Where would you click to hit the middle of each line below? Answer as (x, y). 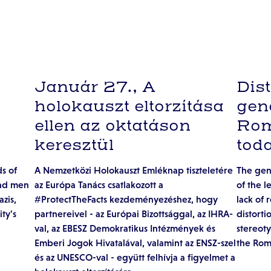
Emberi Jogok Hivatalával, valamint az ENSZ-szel (135, 243)
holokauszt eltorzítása (129, 107)
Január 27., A (95, 88)
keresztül (74, 146)
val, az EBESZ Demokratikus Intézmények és (125, 228)
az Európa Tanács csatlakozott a (99, 185)
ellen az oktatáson (113, 126)
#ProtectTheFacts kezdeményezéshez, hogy (126, 199)
